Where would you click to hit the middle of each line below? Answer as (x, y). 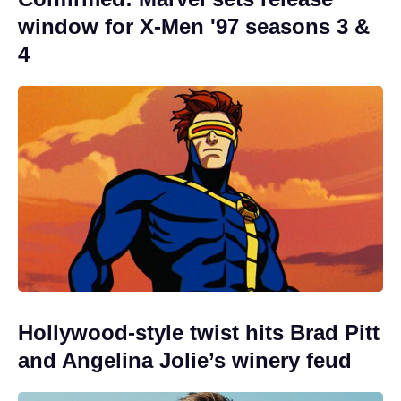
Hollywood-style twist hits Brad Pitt (199, 332)
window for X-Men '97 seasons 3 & (194, 27)
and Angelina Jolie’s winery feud (185, 360)
